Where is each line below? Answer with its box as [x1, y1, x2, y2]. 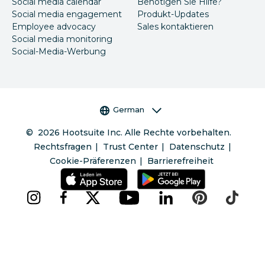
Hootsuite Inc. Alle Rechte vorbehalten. [62, 127, 232, 138]
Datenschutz [169, 141, 225, 152]
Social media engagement [12, 9, 122, 20]
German [113, 105, 145, 115]
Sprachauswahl [95, 104, 161, 115]
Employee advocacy [12, 21, 96, 33]
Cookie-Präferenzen [49, 155, 136, 166]
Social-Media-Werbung [12, 46, 106, 57]
